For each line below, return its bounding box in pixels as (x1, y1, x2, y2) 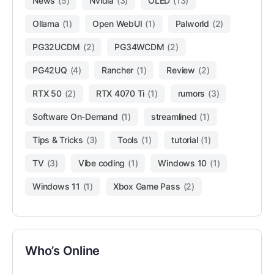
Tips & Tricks (32, 135, 83, 146)
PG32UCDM (32, 42, 81, 53)
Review (166, 65, 196, 76)
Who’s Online (25, 243, 100, 259)
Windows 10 (158, 158, 207, 169)
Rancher (101, 65, 134, 76)
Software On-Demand (32, 111, 118, 122)
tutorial (171, 135, 198, 146)
